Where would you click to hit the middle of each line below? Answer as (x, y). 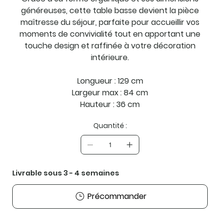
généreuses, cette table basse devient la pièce (110, 10)
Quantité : (110, 125)
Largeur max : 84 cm (110, 92)
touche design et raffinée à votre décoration (110, 45)
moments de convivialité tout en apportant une (110, 34)
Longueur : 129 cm (110, 81)
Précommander (117, 196)
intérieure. (110, 57)
